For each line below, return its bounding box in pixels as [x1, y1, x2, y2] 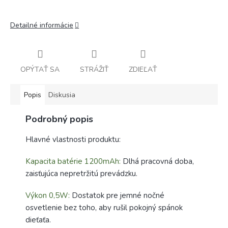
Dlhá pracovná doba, [121, 156, 194, 166]
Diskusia [48, 90, 75, 100]
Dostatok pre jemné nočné [70, 190, 164, 201]
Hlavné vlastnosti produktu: [25, 134, 121, 145]
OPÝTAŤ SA [20, 64, 60, 74]
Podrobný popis [25, 112, 93, 125]
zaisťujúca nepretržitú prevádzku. [25, 168, 137, 179]
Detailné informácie [10, 20, 73, 30]
